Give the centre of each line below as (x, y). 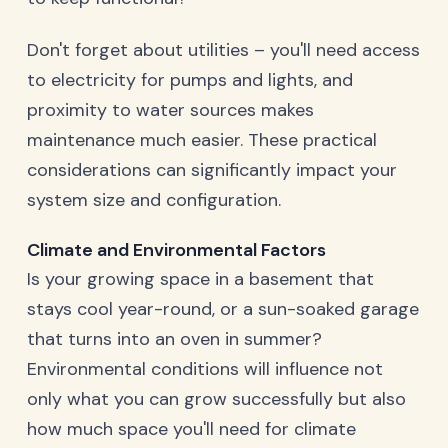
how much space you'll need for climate (191, 428)
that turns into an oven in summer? (174, 338)
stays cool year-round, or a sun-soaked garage (223, 308)
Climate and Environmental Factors (176, 249)
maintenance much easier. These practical (202, 139)
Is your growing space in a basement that (200, 278)
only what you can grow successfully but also (216, 398)
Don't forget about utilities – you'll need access (223, 49)
